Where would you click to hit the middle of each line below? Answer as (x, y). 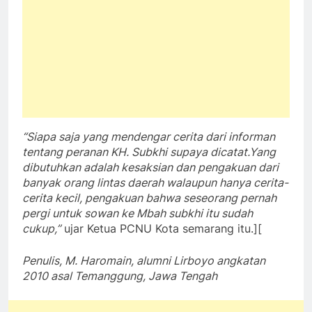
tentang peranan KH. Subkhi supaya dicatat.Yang (149, 152)
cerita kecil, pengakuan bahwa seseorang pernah (149, 198)
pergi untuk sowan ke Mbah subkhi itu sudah (138, 213)
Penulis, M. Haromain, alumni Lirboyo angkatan (144, 261)
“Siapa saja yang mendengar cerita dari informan (149, 137)
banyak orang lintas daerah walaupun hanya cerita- (155, 183)
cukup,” (41, 229)
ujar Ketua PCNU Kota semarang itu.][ (161, 229)
